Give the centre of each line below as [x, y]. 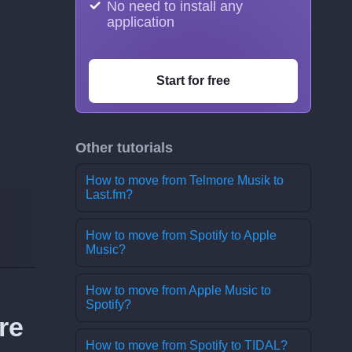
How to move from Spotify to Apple [181, 235]
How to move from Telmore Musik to [185, 180]
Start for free [193, 81]
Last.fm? [109, 194]
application [141, 22]
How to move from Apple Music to [178, 290]
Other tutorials [124, 148]
